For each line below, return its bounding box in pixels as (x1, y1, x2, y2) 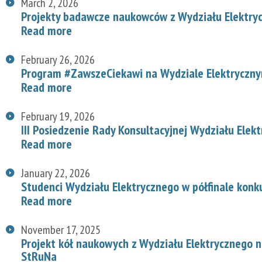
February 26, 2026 (21, 51, 95, 67)
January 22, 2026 (21, 165, 90, 181)
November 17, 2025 (21, 222, 101, 237)
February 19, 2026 (21, 108, 95, 124)
